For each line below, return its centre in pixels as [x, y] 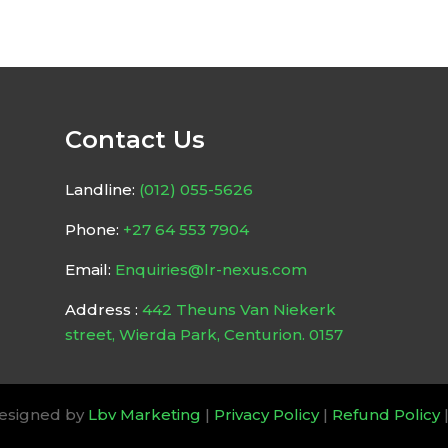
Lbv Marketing [144, 414]
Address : [101, 309]
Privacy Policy [266, 414]
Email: [89, 269]
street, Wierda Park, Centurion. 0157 [203, 334]
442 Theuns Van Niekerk [236, 309]
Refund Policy [385, 414]
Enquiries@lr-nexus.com [210, 269]
